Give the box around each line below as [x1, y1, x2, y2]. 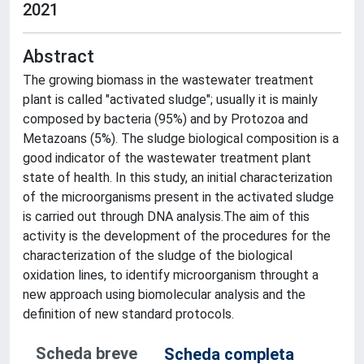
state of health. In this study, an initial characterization [23, 170, 332, 185]
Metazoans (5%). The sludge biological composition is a [23, 131, 339, 146]
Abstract [23, 46, 94, 67]
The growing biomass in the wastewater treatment [23, 72, 314, 88]
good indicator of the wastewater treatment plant [23, 150, 311, 166]
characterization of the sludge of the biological [23, 248, 292, 263]
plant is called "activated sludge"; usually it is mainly [23, 92, 318, 107]
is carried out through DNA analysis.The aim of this [23, 209, 310, 224]
